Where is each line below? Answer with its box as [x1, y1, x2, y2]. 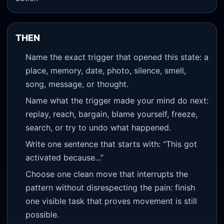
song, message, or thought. [25, 78, 128, 89]
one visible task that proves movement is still [25, 195, 197, 206]
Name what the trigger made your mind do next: [25, 95, 208, 105]
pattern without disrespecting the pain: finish [25, 182, 195, 192]
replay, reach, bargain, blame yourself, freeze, [25, 108, 197, 119]
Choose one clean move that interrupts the [25, 168, 188, 179]
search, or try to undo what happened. [25, 122, 171, 132]
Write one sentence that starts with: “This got [25, 138, 197, 149]
